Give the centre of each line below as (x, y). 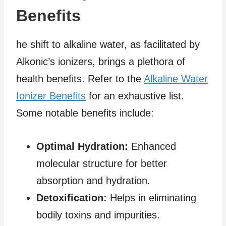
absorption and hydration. (93, 180)
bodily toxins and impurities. (98, 215)
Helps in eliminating (152, 197)
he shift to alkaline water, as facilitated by (108, 44)
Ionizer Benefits (51, 96)
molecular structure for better (102, 163)
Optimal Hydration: (82, 146)
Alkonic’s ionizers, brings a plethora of (101, 61)
